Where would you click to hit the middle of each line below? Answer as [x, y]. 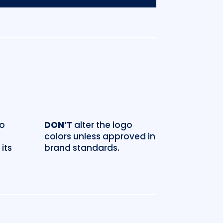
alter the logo [103, 125]
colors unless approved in [100, 136]
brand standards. [82, 148]
